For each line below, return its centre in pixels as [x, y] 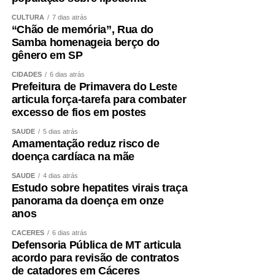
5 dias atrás [60, 131]
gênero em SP [47, 55]
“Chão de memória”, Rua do [82, 29]
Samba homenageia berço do [85, 42]
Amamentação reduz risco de [85, 143]
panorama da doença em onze [87, 200]
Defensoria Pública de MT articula [96, 245]
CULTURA [28, 17]
